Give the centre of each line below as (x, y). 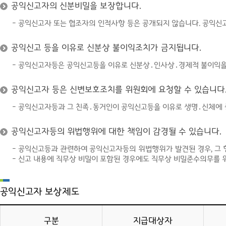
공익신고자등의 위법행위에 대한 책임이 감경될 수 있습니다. (116, 132)
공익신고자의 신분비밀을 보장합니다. (76, 6)
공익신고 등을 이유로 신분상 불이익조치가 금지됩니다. (106, 48)
